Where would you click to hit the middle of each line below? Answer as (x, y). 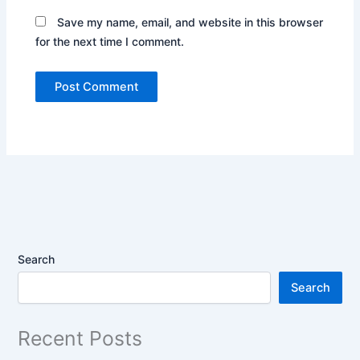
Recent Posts (80, 338)
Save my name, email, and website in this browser (190, 22)
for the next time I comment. (110, 41)
